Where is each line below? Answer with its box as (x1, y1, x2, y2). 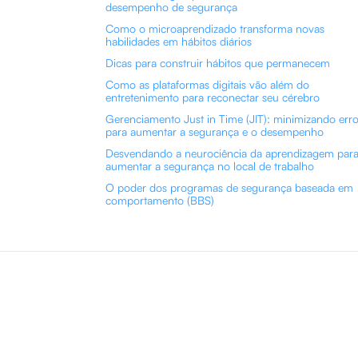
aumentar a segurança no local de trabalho (105, 159, 314, 173)
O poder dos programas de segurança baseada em (105, 181, 353, 194)
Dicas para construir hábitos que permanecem (105, 56, 330, 70)
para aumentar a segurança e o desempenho (105, 125, 324, 138)
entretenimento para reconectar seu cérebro (105, 90, 320, 104)
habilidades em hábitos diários (105, 34, 252, 48)
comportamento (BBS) (105, 193, 214, 207)
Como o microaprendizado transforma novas (105, 22, 324, 35)
